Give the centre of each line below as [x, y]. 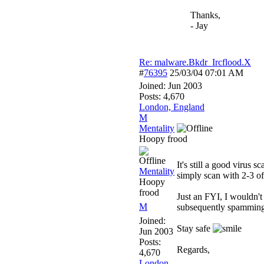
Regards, [193, 250]
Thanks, [205, 15]
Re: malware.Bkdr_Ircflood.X [195, 62]
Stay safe [195, 228]
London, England [172, 107]
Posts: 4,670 [162, 96]
